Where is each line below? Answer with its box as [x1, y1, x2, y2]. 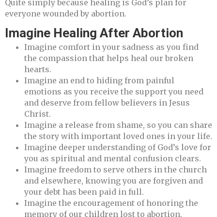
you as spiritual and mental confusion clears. [24, 153, 201, 163]
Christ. [24, 108, 51, 119]
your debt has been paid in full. [24, 186, 144, 197]
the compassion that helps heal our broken [24, 53, 193, 63]
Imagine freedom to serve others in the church [24, 164, 207, 174]
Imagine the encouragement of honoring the [24, 198, 198, 208]
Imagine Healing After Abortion [5, 25, 183, 40]
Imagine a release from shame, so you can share [24, 120, 212, 130]
